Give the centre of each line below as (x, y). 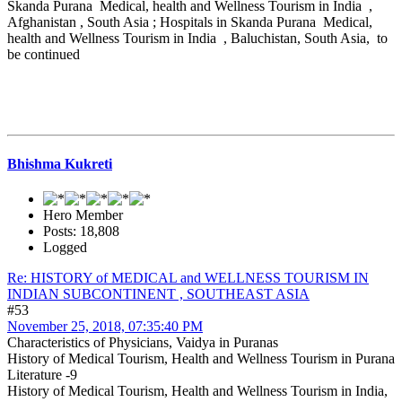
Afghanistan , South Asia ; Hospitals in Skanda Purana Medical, (190, 22)
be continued (45, 55)
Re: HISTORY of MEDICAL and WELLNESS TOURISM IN (188, 277)
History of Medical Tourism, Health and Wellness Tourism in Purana (201, 358)
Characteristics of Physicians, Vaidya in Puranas (143, 342)
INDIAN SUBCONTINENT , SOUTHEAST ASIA (158, 293)
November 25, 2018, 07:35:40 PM (105, 326)
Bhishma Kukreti (60, 163)
